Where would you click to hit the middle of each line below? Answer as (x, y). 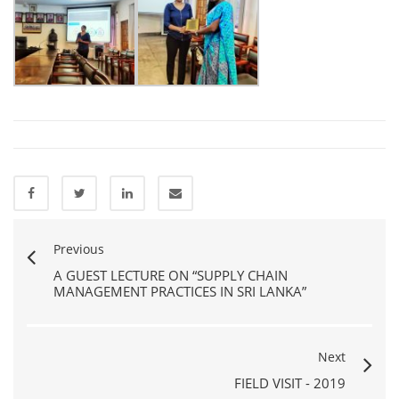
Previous (79, 248)
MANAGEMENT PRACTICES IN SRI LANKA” (180, 291)
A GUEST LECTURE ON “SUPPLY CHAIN (171, 275)
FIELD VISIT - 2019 (290, 383)
